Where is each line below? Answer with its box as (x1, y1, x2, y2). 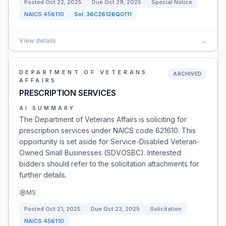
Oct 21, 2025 (45, 205, 81, 212)
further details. (19, 171, 67, 179)
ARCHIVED (173, 71, 202, 77)
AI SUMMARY (19, 105, 75, 111)
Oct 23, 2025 (103, 205, 140, 212)
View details (19, 37, 56, 44)
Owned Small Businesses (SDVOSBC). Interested (19, 148, 181, 157)
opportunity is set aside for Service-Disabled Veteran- (19, 137, 200, 146)
